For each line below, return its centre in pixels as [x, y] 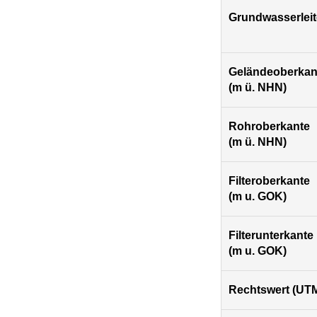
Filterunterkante [271, 235]
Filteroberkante [270, 180]
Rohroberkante [270, 126]
